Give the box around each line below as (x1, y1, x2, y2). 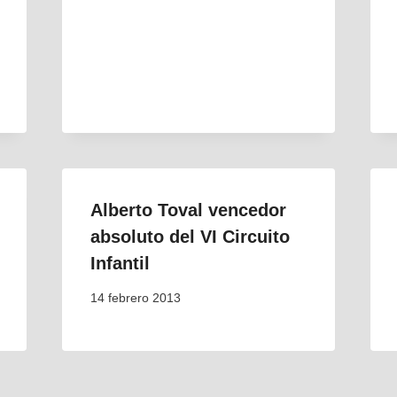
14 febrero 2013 (90, 291, 181, 305)
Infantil (90, 253, 150, 274)
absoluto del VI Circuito (90, 227, 290, 247)
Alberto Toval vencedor (90, 200, 286, 221)
